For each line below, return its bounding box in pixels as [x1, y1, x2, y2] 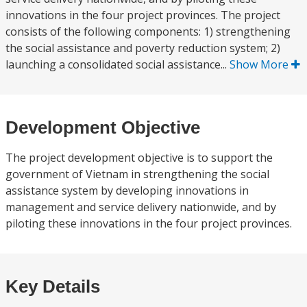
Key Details [5, 276, 100, 297]
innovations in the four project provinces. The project [5, 8, 280, 23]
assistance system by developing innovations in [5, 183, 249, 198]
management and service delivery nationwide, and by [5, 199, 276, 214]
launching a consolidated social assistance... [5, 57, 230, 72]
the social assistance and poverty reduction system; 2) [5, 40, 280, 56]
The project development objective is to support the [5, 150, 273, 165]
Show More [230, 57, 291, 72]
